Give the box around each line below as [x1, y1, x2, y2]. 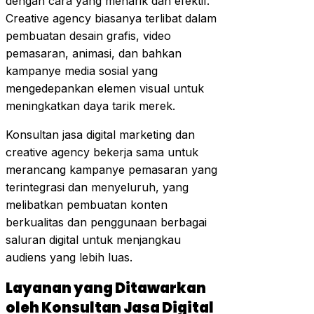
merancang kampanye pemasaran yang [6, 163, 217, 177]
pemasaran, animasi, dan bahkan [6, 46, 182, 61]
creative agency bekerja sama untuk [6, 145, 198, 160]
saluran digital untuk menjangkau [6, 233, 181, 247]
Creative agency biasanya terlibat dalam [6, 11, 217, 26]
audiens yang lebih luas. [6, 250, 132, 265]
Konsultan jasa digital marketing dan [6, 128, 195, 142]
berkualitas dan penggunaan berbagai [6, 215, 207, 230]
